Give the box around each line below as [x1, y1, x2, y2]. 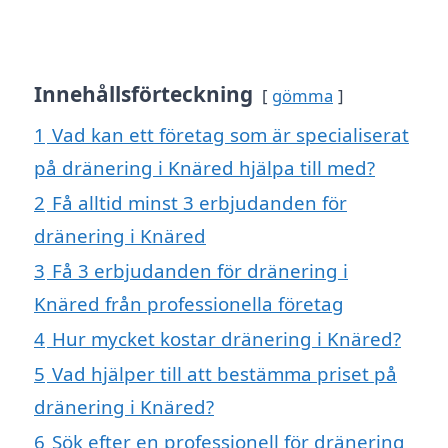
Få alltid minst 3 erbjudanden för [52, 190, 347, 216]
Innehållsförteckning [34, 80, 253, 109]
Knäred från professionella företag [34, 291, 344, 317]
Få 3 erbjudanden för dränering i [52, 258, 348, 284]
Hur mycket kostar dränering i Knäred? [52, 326, 401, 352]
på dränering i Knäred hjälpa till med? [34, 155, 375, 181]
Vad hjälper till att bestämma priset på [52, 361, 397, 387]
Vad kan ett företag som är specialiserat [52, 122, 409, 148]
